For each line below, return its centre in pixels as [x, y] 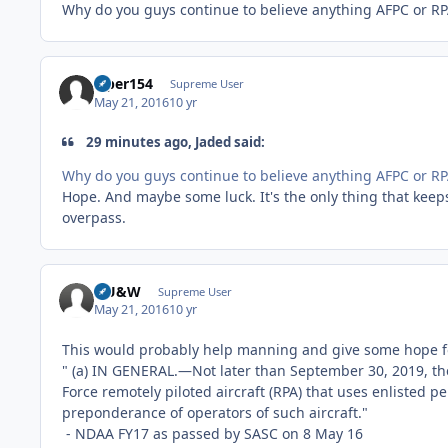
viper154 [124, 84]
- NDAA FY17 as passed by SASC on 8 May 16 [212, 434]
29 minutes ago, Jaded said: [174, 141]
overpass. [96, 217]
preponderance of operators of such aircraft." [215, 413]
